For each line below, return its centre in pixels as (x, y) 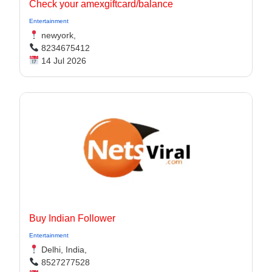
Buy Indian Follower (72, 218)
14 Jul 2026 (62, 61)
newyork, (57, 35)
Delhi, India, (63, 250)
